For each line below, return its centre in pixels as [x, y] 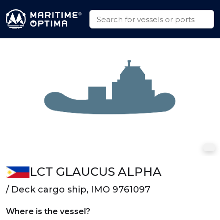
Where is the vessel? [48, 211]
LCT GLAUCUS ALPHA [96, 172]
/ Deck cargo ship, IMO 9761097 [78, 190]
